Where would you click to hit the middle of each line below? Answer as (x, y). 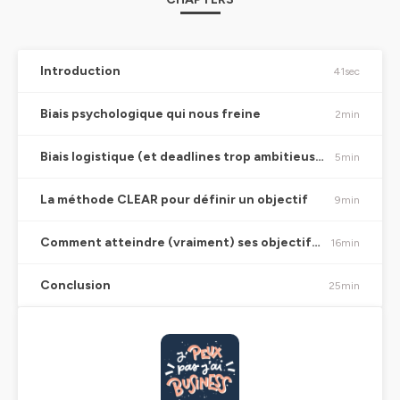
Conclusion (75, 285)
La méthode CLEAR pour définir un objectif (174, 200)
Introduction (80, 71)
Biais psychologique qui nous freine (150, 114)
